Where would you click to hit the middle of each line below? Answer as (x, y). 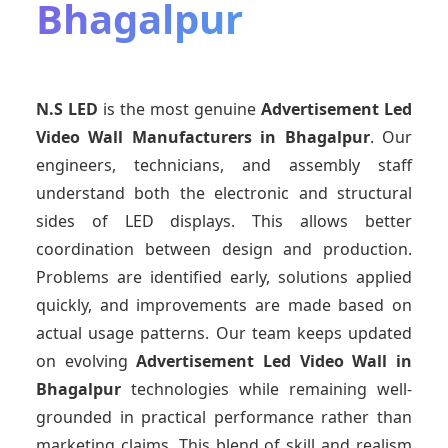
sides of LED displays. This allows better (224, 221)
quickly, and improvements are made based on (224, 305)
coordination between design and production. (224, 249)
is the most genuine (179, 109)
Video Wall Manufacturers (144, 137)
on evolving (86, 361)
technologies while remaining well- (271, 389)
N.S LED (67, 109)
